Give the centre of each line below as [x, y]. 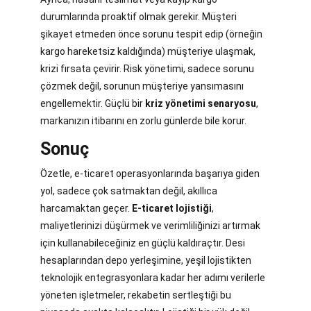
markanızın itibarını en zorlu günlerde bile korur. [143, 120]
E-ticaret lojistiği [172, 208]
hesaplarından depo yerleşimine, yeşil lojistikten [146, 260]
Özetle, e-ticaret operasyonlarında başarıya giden [150, 173]
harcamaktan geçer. [86, 208]
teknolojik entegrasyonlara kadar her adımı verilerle [153, 277]
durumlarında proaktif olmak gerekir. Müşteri [138, 16]
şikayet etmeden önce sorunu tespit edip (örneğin [151, 34]
